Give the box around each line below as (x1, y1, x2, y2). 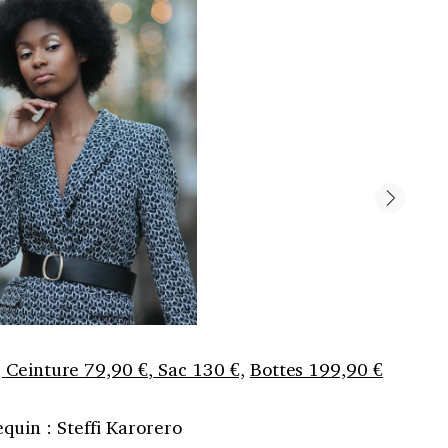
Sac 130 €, (153, 356, 245, 381)
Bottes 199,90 (249, 356, 374, 381)
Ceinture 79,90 (5, 356, 139, 381)
